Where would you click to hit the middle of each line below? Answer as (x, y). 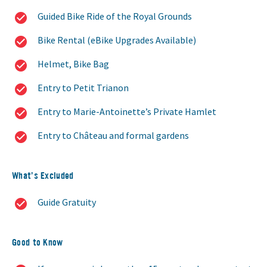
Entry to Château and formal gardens (113, 136)
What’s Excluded (43, 176)
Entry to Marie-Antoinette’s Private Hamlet (127, 112)
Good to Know (38, 243)
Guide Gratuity (67, 202)
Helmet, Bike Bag (73, 64)
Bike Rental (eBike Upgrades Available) (117, 40)
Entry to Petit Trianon (83, 88)
